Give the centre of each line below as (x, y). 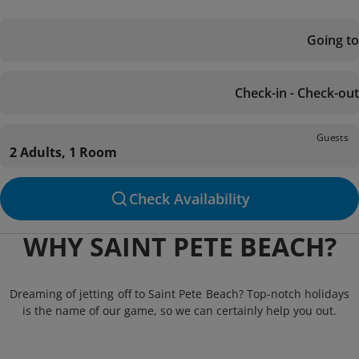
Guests (333, 137)
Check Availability (189, 199)
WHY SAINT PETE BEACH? (179, 246)
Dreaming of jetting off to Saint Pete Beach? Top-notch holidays (179, 294)
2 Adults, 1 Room (63, 152)
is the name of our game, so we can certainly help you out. (179, 311)
